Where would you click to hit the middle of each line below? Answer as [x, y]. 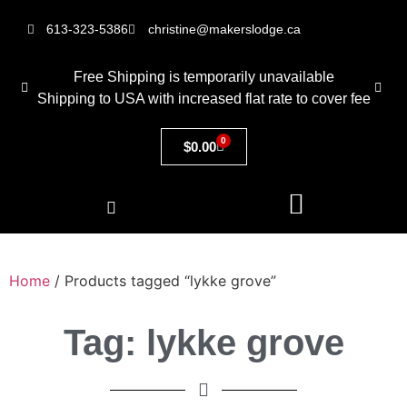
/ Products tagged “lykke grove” [163, 281]
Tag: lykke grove [203, 342]
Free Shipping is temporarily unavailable [203, 77]
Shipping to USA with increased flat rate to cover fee [203, 99]
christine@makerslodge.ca [224, 29]
